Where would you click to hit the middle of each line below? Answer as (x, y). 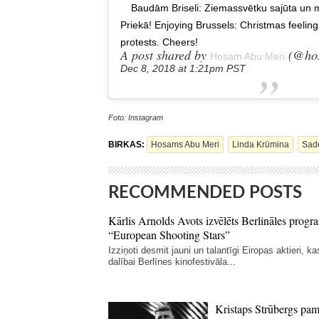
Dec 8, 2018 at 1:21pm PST (183, 69)
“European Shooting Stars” (169, 234)
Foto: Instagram (136, 117)
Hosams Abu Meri (185, 144)
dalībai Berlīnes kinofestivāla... (172, 261)
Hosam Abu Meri (247, 57)
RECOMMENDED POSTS (205, 193)
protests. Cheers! (159, 42)
